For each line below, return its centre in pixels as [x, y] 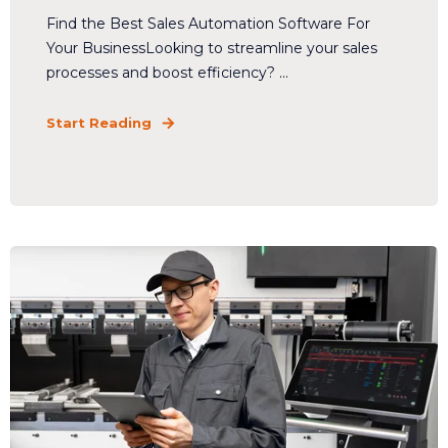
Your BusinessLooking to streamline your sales [212, 48]
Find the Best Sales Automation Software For [208, 23]
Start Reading [99, 123]
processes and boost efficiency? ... [167, 73]
